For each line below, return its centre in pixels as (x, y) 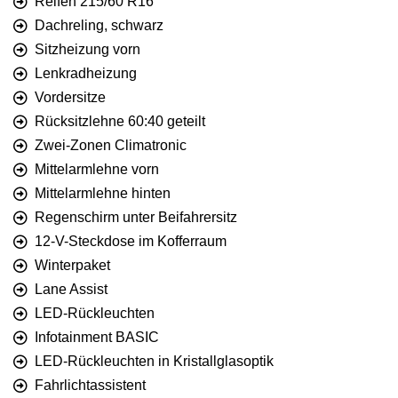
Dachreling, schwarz (99, 26)
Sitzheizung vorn (88, 50)
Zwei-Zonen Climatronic (111, 146)
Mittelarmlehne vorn (97, 170)
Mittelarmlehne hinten (103, 194)
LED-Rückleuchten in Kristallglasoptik (154, 362)
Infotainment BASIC (97, 338)
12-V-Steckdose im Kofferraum (131, 242)
